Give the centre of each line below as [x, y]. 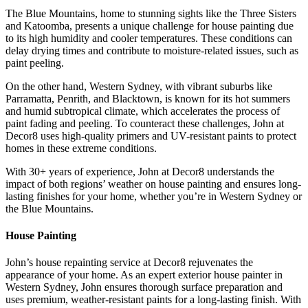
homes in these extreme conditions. [81, 148]
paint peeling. [35, 63]
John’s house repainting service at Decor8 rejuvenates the [129, 263]
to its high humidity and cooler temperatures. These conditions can [149, 38]
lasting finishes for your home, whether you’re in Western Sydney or [154, 196]
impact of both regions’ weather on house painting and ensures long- [153, 184]
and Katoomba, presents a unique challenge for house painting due [150, 25]
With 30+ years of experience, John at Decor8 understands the [140, 171]
